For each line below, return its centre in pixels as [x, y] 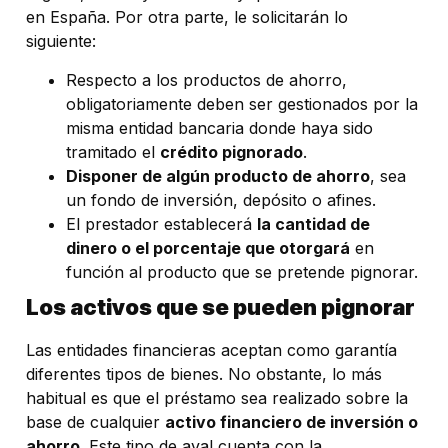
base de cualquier [95, 421]
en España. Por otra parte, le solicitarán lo [187, 17]
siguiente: [61, 41]
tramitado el [113, 151]
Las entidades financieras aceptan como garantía [211, 349]
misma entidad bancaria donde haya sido [219, 127]
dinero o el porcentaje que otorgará [208, 247]
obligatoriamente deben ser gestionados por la [242, 103]
